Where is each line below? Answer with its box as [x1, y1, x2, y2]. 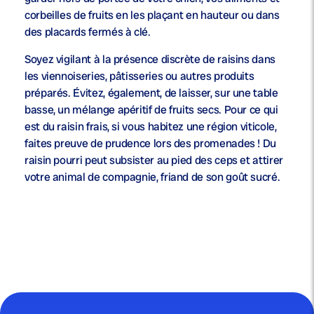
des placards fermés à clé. [25, 25, 153, 40]
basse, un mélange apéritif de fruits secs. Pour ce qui [25, 102, 278, 118]
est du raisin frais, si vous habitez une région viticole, [25, 119, 277, 135]
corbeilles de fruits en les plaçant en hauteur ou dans [25, 8, 280, 23]
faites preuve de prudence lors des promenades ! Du [25, 136, 277, 151]
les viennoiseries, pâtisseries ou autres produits [25, 69, 254, 84]
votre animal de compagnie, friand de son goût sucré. [25, 170, 282, 185]
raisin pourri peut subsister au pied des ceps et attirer [25, 153, 283, 168]
